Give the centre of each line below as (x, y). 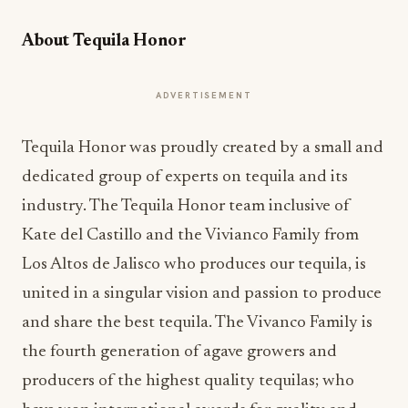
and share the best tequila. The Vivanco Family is (197, 323)
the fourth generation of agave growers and (179, 352)
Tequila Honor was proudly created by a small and (203, 148)
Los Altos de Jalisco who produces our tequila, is (194, 265)
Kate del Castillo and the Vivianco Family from (190, 236)
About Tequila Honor (104, 42)
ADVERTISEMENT (204, 96)
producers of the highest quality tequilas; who (188, 382)
